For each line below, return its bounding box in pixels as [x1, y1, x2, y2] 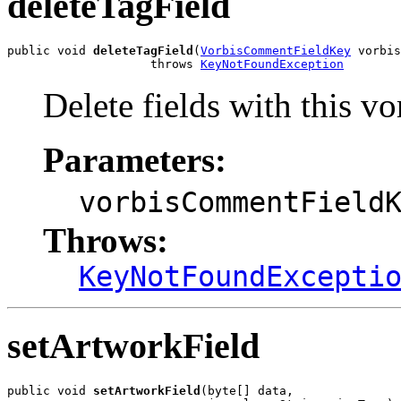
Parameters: [43, 140, 226, 179]
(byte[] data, [200, 384, 294, 398]
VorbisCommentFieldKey [200, 43, 351, 57]
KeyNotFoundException [200, 56, 344, 71]
